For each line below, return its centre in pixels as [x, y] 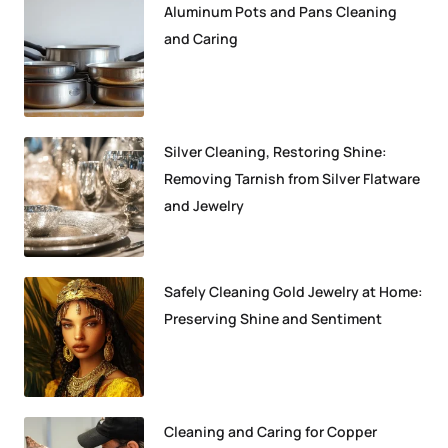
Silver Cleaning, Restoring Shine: [275, 151]
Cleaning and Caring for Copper [270, 431]
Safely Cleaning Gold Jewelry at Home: [293, 291]
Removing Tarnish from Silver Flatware [292, 178]
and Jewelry [204, 205]
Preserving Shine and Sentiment [273, 318]
